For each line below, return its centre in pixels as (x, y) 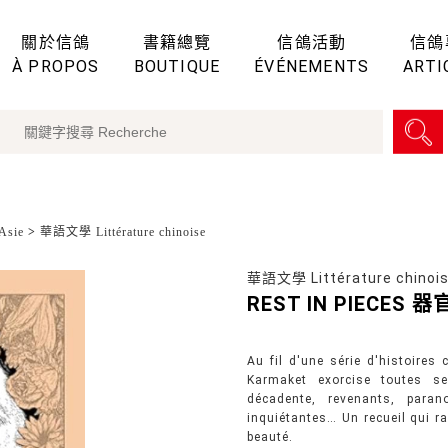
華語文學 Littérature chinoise (123, 232)
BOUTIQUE (177, 66)
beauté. (270, 437)
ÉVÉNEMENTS (312, 66)
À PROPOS (56, 66)
